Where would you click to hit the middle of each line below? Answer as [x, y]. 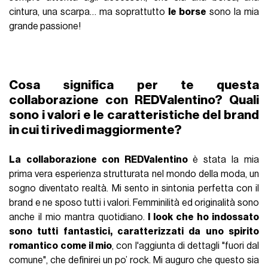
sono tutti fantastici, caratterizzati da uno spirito [134, 232]
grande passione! [45, 27]
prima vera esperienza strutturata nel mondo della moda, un [134, 174]
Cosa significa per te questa [134, 86]
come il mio [86, 246]
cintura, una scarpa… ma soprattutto [89, 12]
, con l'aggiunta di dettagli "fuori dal [185, 246]
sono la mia [233, 12]
